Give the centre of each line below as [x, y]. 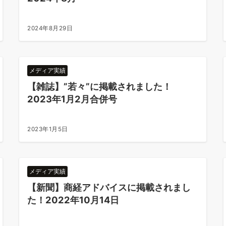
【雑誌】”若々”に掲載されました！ [104, 86]
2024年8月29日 [50, 28]
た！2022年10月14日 [73, 200]
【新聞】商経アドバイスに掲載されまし [109, 187]
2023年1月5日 [48, 129]
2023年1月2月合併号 [72, 99]
